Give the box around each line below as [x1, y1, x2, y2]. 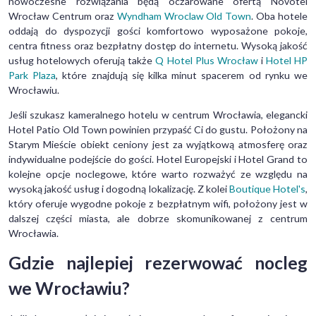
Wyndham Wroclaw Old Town [116, 10, 252, 23]
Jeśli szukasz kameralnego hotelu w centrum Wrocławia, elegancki [8, 109, 308, 121]
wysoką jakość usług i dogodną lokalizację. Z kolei [8, 183, 229, 195]
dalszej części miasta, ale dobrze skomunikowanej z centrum [8, 212, 308, 225]
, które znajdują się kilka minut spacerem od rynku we [56, 69, 308, 82]
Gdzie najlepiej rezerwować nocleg [8, 253, 308, 274]
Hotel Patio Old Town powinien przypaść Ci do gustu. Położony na [8, 123, 308, 136]
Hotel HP [265, 54, 308, 67]
